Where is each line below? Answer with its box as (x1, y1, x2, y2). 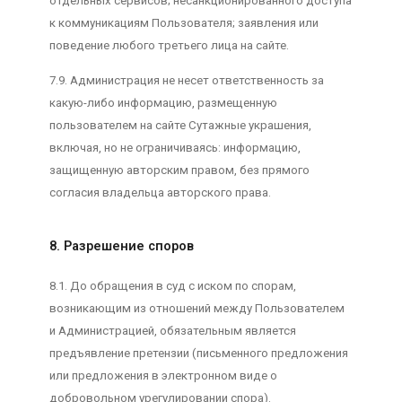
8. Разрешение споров (48, 239, 194, 255)
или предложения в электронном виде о (48, 369, 277, 383)
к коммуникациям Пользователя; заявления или (48, 15, 319, 30)
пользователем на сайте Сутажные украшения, (48, 118, 311, 133)
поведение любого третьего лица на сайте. (48, 38, 289, 52)
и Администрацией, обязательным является (48, 324, 296, 338)
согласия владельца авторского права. (48, 186, 271, 200)
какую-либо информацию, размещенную (48, 96, 277, 110)
